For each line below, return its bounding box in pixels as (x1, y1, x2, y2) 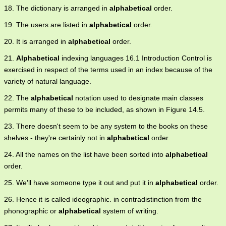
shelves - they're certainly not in (4, 134, 107, 142)
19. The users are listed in (4, 21, 89, 29)
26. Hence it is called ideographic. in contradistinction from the (4, 195, 202, 204)
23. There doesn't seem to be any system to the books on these (4, 122, 208, 131)
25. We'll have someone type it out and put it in (4, 179, 155, 187)
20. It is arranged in (4, 37, 68, 46)
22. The (4, 94, 31, 102)
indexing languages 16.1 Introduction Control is (60, 54, 212, 63)
